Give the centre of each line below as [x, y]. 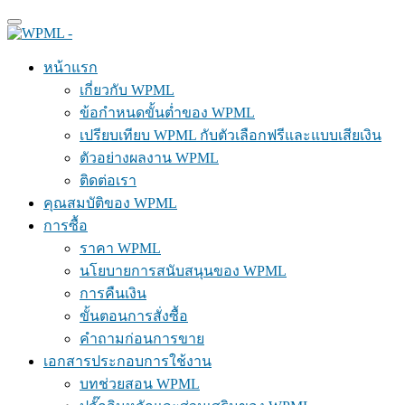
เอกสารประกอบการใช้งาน [127, 361]
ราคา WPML [120, 248]
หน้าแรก [71, 67]
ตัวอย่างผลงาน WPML [149, 158]
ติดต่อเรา [108, 180]
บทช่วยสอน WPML [140, 384]
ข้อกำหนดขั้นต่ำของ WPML [167, 113]
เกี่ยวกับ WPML [127, 90]
